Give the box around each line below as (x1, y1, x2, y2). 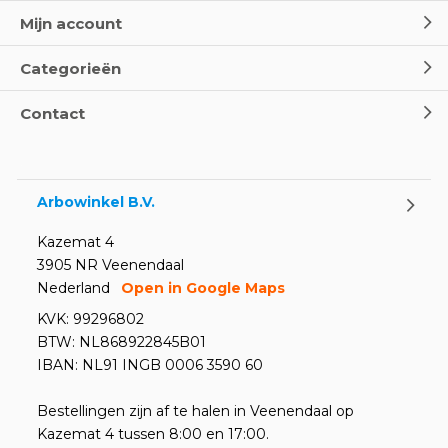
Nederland (37, 279, 110, 297)
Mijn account (20, 13, 122, 33)
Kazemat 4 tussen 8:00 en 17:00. (37, 425, 269, 443)
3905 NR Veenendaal (37, 256, 184, 274)
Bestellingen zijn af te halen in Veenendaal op (37, 402, 354, 420)
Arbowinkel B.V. (37, 192, 155, 211)
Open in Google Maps (121, 279, 285, 297)
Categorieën (20, 58, 121, 78)
